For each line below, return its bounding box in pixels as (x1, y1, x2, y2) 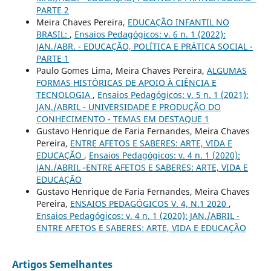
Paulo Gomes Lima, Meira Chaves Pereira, (36, 64, 207, 76)
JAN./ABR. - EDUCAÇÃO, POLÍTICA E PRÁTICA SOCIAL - (36, 40, 253, 52)
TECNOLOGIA (36, 88, 93, 100)
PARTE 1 (36, 52, 69, 64)
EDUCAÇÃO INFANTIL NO (127, 16, 229, 28)
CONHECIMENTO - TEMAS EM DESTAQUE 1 (36, 113, 209, 125)
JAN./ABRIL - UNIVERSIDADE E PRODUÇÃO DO (36, 100, 221, 113)
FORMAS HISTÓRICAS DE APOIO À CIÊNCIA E (36, 76, 217, 88)
